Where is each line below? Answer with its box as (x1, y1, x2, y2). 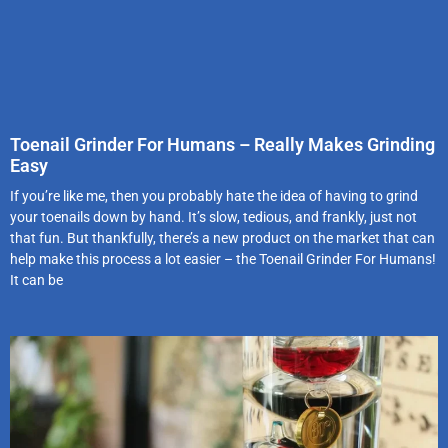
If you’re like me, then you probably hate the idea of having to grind (10, 187, 418, 204)
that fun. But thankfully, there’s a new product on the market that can (10, 229, 435, 246)
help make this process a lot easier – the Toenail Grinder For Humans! (10, 250, 436, 267)
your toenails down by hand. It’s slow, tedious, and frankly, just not (10, 208, 417, 225)
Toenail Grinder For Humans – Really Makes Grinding (10, 133, 435, 155)
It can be (10, 271, 63, 288)
